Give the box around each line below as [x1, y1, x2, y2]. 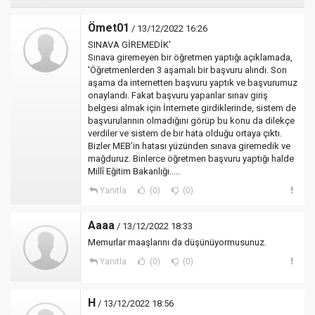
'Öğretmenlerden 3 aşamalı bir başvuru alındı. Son [88, 65, 287, 75]
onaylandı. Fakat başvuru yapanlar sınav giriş [88, 90, 268, 101]
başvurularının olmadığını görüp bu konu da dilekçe [88, 115, 295, 126]
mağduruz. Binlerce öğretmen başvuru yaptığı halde [88, 153, 294, 164]
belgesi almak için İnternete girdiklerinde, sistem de [88, 103, 296, 113]
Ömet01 [88, 21, 129, 34]
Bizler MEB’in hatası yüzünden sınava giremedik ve [88, 141, 290, 151]
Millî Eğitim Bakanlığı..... [88, 166, 180, 176]
